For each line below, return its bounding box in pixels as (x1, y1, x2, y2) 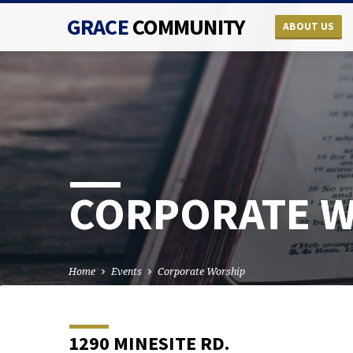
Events (111, 265, 142, 279)
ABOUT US (282, 20, 334, 33)
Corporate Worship (158, 265, 245, 279)
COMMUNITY (132, 13, 245, 41)
